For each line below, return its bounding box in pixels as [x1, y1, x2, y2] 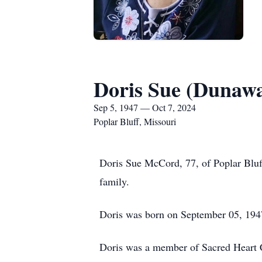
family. [99, 174, 129, 188]
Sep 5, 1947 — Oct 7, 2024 [94, 101, 196, 113]
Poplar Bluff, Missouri [94, 115, 176, 127]
